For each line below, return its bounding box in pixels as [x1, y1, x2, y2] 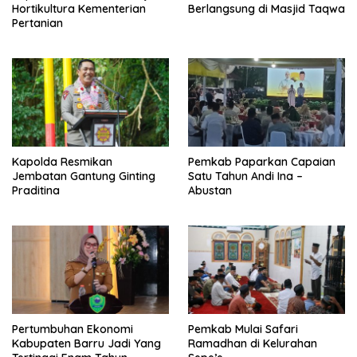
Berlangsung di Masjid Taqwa [188, 2, 345, 17]
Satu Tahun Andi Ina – [188, 168, 303, 183]
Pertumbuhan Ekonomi [12, 321, 133, 336]
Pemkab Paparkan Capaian [188, 154, 335, 169]
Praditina [12, 182, 60, 198]
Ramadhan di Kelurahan [188, 335, 317, 351]
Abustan [188, 182, 232, 198]
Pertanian [12, 16, 63, 31]
